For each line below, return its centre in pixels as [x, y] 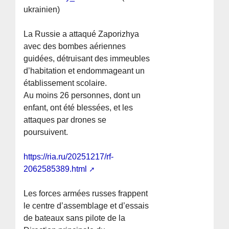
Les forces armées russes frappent [86, 194]
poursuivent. [46, 132]
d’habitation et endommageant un [84, 71]
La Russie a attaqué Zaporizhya [82, 34]
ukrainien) [42, 10]
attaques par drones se [65, 120]
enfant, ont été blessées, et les [78, 108]
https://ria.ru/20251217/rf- [69, 157]
